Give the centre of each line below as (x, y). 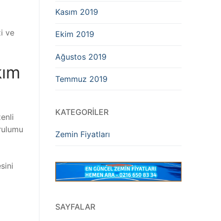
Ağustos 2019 (81, 56)
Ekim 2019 (75, 34)
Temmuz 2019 (81, 79)
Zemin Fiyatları (83, 134)
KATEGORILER (82, 112)
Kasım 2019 (77, 12)
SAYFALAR (75, 207)
